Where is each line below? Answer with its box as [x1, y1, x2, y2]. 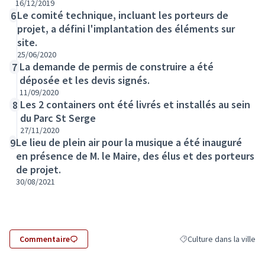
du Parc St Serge [20, 111, 96, 125]
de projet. [16, 163, 62, 176]
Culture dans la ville [188, 234, 256, 244]
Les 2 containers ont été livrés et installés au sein [20, 98, 251, 111]
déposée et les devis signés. [20, 73, 150, 87]
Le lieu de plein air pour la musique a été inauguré [16, 135, 243, 149]
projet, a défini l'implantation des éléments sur [17, 22, 235, 35]
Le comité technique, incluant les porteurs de [17, 8, 228, 22]
